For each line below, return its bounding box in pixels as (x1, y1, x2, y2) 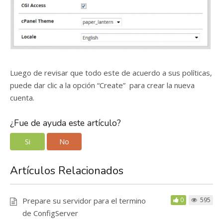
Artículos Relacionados (10, 163, 123, 178)
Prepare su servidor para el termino (22, 195, 146, 206)
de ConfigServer (22, 208, 78, 218)
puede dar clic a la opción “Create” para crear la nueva (10, 80, 195, 91)
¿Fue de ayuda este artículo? (10, 117, 121, 129)
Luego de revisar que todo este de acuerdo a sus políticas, (10, 68, 212, 78)
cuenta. (10, 93, 34, 103)
